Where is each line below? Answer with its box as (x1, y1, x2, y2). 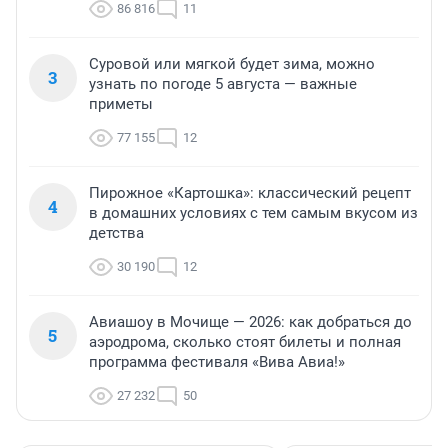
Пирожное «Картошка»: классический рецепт (89, 184, 411, 203)
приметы (89, 95, 153, 114)
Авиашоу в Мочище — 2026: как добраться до (89, 313, 412, 332)
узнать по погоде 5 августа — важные (89, 75, 357, 94)
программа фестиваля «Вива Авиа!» (89, 353, 345, 372)
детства (89, 224, 144, 243)
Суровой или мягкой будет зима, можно (89, 55, 375, 74)
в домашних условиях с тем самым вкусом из (89, 204, 418, 223)
